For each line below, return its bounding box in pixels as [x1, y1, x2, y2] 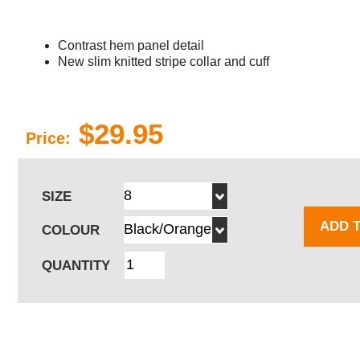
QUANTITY [42, 257, 110, 273]
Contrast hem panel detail [58, 38, 204, 52]
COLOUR [42, 222, 100, 238]
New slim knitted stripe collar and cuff [58, 54, 269, 68]
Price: [26, 129, 71, 147]
